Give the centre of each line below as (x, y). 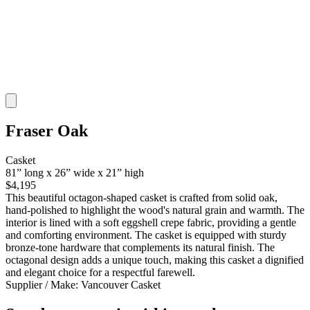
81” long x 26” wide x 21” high (75, 173)
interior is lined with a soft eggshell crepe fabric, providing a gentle (151, 223)
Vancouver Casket (121, 285)
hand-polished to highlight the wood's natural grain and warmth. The (155, 210)
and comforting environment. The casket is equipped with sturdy (146, 235)
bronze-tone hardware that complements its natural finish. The (140, 248)
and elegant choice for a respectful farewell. (100, 273)
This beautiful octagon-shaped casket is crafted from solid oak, (142, 198)
